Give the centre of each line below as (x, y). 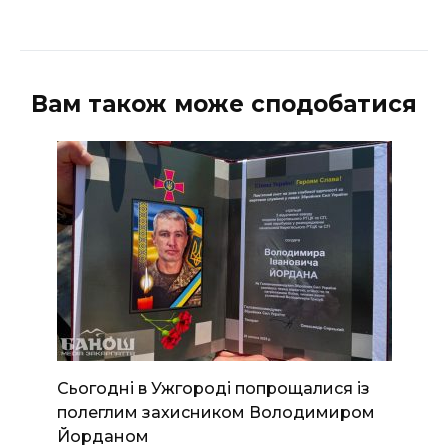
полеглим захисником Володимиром (215, 412)
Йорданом (102, 436)
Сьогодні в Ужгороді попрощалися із (213, 388)
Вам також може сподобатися (224, 103)
